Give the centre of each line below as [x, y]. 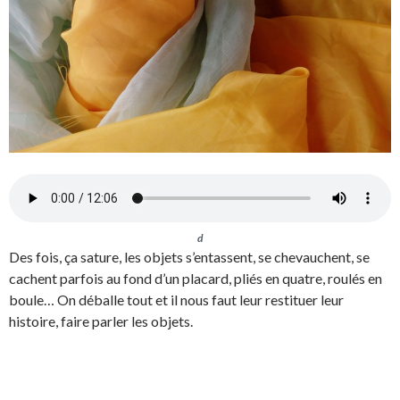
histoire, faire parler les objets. [101, 321]
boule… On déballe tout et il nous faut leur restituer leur [176, 300]
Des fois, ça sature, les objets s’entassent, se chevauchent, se [189, 257]
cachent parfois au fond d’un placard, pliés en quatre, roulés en [196, 279]
